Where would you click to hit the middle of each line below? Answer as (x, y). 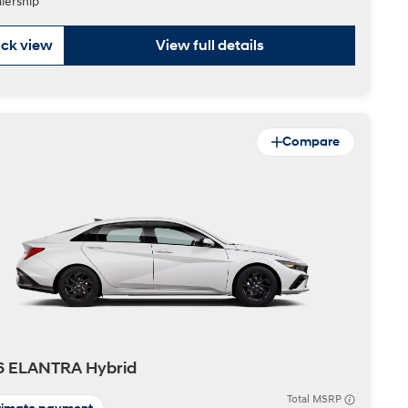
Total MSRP (316, 399)
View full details (210, 46)
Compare (311, 142)
